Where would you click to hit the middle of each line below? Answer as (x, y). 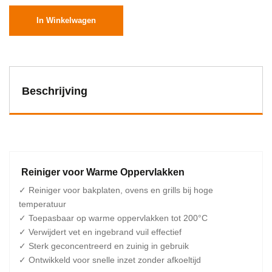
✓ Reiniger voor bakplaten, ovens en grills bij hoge (116, 190)
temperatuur (42, 204)
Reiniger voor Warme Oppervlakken (102, 172)
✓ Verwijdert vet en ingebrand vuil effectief (100, 232)
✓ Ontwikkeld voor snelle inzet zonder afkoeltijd (110, 260)
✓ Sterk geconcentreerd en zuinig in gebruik (104, 246)
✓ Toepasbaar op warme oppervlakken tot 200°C (113, 218)
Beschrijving (55, 91)
